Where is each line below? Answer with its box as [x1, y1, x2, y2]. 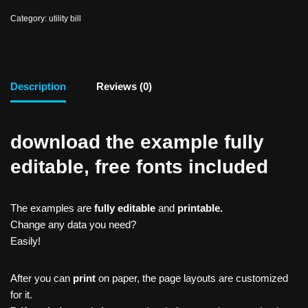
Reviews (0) [96, 80, 152, 93]
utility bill [49, 13, 81, 23]
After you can [10, 272, 73, 284]
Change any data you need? [10, 218, 136, 230]
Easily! [10, 234, 41, 247]
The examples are [10, 201, 94, 214]
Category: [10, 13, 49, 23]
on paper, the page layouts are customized [96, 272, 288, 284]
